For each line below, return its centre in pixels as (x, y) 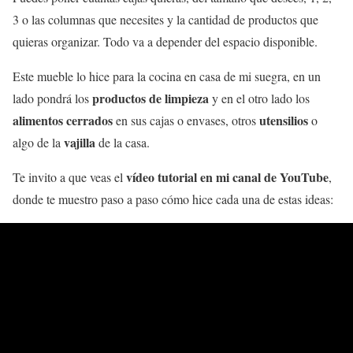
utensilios (284, 120)
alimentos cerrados (63, 120)
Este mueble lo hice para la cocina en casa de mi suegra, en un (167, 76)
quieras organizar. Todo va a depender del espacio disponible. (165, 41)
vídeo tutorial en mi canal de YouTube (227, 176)
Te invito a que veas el (69, 176)
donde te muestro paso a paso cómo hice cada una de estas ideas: (173, 199)
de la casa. (123, 142)
